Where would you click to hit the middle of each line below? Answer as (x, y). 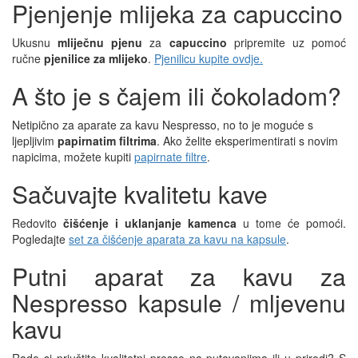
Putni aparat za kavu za (179, 276)
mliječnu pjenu (100, 42)
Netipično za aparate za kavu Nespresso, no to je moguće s (163, 124)
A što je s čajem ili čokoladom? (177, 95)
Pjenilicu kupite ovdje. (209, 58)
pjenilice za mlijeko (96, 58)
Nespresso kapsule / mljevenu (179, 302)
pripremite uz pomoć (286, 42)
